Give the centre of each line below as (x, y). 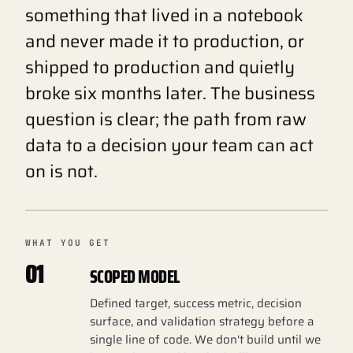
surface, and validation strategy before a (202, 321)
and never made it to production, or (165, 41)
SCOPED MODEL (135, 277)
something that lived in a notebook (164, 15)
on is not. (61, 171)
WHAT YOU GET (68, 243)
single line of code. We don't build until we (205, 340)
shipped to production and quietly (160, 67)
